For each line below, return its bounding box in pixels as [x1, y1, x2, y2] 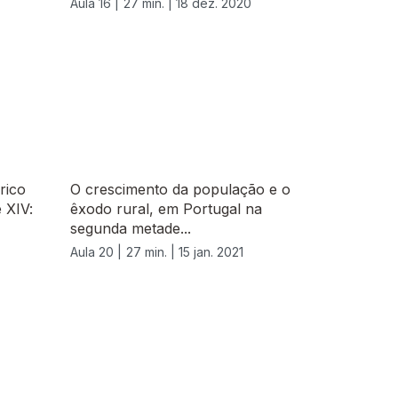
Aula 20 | [70, 244, 122, 260]
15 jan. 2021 [179, 244, 243, 260]
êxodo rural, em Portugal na [70, 200, 262, 219]
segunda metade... [70, 219, 191, 238]
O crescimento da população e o [70, 180, 291, 199]
